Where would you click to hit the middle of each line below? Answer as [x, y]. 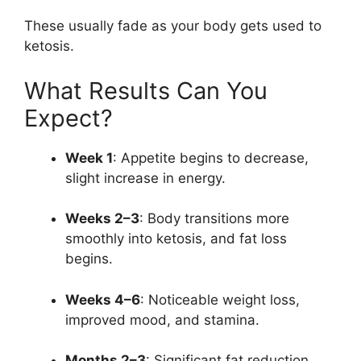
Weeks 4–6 [103, 299]
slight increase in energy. [145, 178]
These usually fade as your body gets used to [173, 26]
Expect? [68, 118]
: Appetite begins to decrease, [211, 158]
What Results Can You [146, 90]
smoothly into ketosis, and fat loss [176, 239]
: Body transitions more [214, 219]
